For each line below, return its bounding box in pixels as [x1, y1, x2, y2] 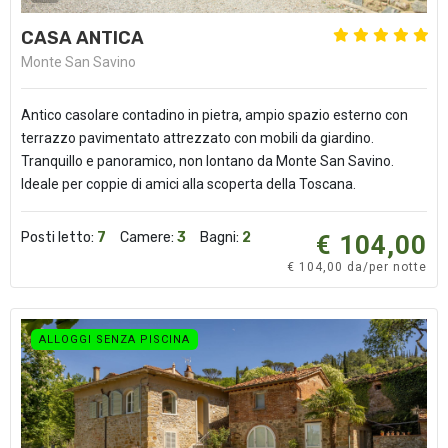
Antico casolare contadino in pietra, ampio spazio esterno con [21, 107, 408, 123]
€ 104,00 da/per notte [287, 260, 427, 274]
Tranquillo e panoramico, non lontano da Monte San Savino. [21, 153, 394, 169]
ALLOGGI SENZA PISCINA [39, 333, 190, 346]
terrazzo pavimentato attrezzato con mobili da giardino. [21, 130, 374, 146]
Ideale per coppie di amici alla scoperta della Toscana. [21, 176, 356, 192]
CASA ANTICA [21, 27, 144, 49]
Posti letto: [21, 229, 97, 246]
